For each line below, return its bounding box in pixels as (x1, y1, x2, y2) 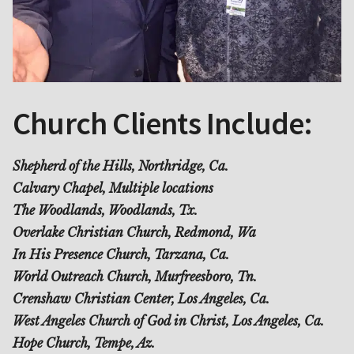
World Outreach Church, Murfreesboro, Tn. (13, 268, 257, 284)
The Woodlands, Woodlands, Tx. (13, 201, 198, 218)
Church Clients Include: (13, 103, 313, 143)
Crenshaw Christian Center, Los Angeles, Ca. (13, 290, 269, 307)
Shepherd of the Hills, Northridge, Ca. (13, 157, 228, 174)
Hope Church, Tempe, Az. (13, 334, 155, 351)
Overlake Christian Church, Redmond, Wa (13, 224, 256, 240)
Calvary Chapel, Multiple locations (13, 179, 213, 196)
